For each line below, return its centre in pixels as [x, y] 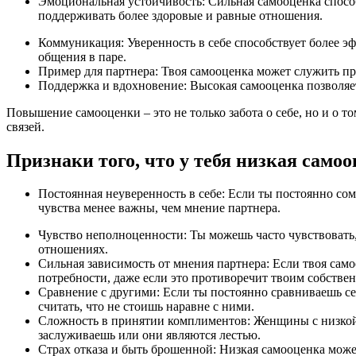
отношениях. [73, 250]
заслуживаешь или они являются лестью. [149, 335]
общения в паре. [82, 56]
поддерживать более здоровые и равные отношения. [180, 15]
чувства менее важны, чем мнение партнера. [159, 208]
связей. [25, 126]
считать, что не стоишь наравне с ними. [146, 307]
